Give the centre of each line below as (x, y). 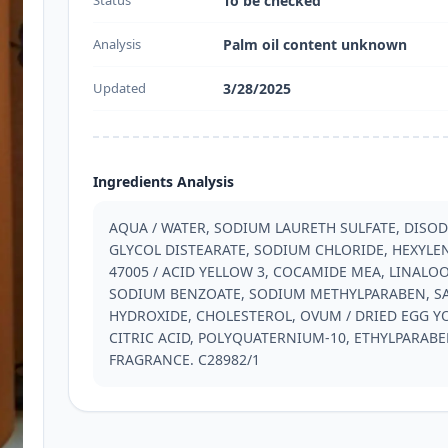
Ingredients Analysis (163, 181)
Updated (119, 88)
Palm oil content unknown (315, 44)
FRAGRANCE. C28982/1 (184, 359)
